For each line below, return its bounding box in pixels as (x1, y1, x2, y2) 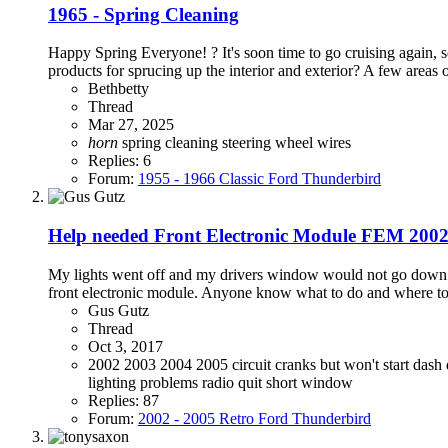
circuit (232, 355, 275, 373)
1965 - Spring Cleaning (48, 3, 239, 25)
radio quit (202, 373, 266, 391)
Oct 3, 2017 (88, 337, 163, 355)
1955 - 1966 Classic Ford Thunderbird (138, 170, 381, 188)
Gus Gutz (88, 301, 149, 319)
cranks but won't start (275, 355, 413, 373)
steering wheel (222, 134, 317, 152)
